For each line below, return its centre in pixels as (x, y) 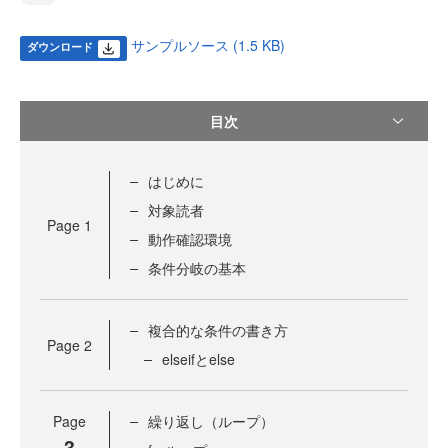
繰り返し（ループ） (211, 421)
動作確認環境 (190, 239)
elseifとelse (198, 359)
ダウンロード (59, 46)
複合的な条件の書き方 (218, 330)
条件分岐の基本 (197, 268)
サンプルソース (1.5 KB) (207, 45)
